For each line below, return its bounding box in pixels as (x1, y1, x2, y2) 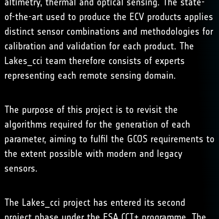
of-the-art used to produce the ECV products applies (4, 11, 213, 22)
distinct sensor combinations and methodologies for (4, 25, 213, 37)
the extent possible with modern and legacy (4, 148, 182, 159)
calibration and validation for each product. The (4, 40, 194, 52)
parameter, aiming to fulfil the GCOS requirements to (4, 133, 215, 145)
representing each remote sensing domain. (4, 69, 176, 81)
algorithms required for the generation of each (4, 118, 190, 130)
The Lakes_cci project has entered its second (4, 197, 185, 208)
